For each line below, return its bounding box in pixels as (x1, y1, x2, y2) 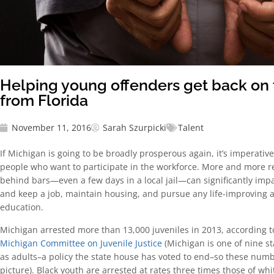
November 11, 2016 (12, 122, 91, 134)
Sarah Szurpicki (103, 122, 166, 134)
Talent (178, 122, 204, 134)
